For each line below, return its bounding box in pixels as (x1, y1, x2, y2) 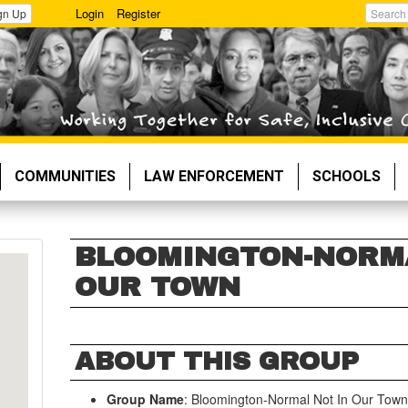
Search (365, 25, 402, 40)
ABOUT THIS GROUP (75, 347, 360, 375)
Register (117, 5, 161, 22)
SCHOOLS (312, 168, 381, 185)
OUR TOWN (75, 272, 241, 301)
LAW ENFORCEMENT (144, 168, 284, 185)
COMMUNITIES (15, 168, 116, 185)
